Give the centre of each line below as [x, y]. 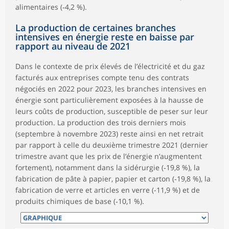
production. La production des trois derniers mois [101, 123]
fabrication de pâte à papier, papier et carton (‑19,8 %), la [113, 179]
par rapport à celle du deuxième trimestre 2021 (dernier [112, 145]
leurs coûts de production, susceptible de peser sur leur [112, 111]
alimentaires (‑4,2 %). [51, 7]
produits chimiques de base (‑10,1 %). [80, 201]
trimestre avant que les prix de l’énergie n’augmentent [109, 156]
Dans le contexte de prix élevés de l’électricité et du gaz [110, 66]
